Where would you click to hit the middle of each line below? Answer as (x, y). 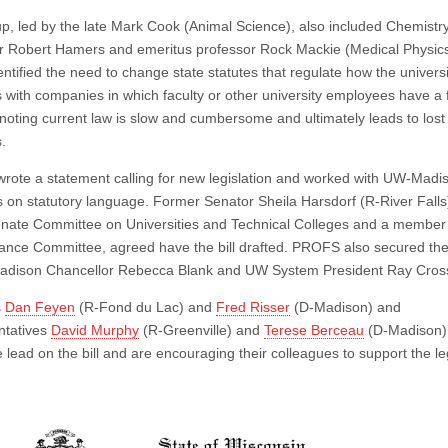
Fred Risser (253, 307)
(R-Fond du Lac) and (145, 307)
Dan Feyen (40, 307)
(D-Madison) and (345, 307)
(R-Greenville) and (201, 330)
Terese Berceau (314, 330)
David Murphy (95, 330)
